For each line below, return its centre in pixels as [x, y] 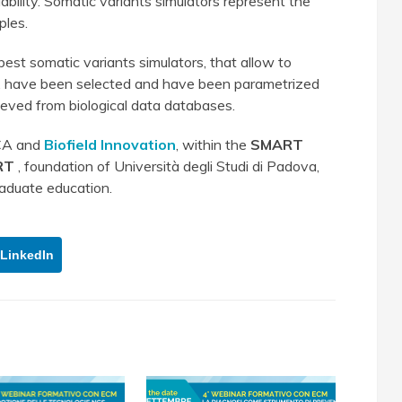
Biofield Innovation [110, 144]
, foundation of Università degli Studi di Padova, [167, 166]
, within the [213, 144]
